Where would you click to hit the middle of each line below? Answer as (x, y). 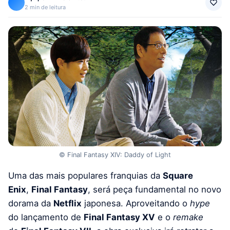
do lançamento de (46, 217)
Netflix (68, 203)
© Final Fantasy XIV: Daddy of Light (115, 155)
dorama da (31, 203)
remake (188, 217)
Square (178, 175)
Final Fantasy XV (119, 217)
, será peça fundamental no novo (155, 189)
